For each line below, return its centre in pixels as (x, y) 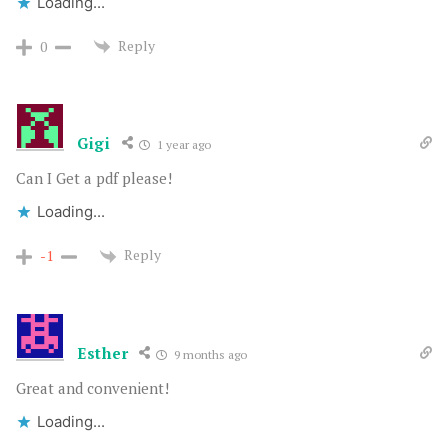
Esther (103, 352)
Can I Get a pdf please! (94, 178)
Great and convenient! (92, 387)
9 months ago (209, 354)
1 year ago (182, 144)
